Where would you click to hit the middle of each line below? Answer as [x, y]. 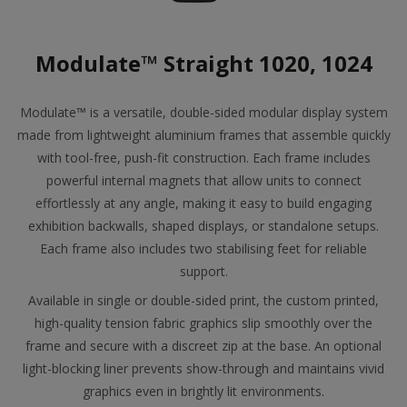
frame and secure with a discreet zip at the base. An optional [203, 346]
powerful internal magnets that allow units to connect [203, 180]
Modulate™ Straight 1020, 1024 [203, 63]
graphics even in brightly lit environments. [203, 391]
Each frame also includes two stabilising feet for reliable [203, 248]
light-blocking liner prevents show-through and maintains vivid [203, 368]
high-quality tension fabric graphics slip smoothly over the [203, 323]
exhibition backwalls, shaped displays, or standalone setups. [203, 226]
